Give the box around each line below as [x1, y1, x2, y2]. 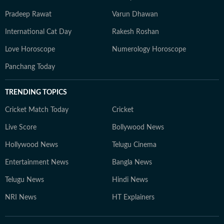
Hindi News [112, 176, 148, 183]
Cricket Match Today [5, 106, 68, 113]
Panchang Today [5, 63, 55, 70]
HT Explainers [112, 194, 154, 201]
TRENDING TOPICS [5, 89, 67, 96]
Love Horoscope [5, 46, 55, 53]
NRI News [5, 194, 36, 201]
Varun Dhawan [112, 11, 158, 18]
